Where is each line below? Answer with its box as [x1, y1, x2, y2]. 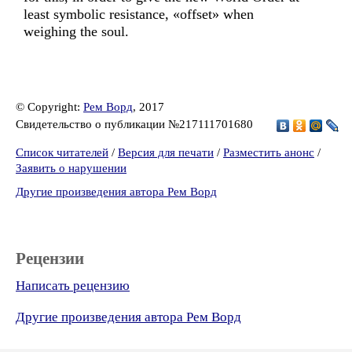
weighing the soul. [24, 24, 129, 39]
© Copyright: [16, 101, 83, 113]
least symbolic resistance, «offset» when [24, 6, 254, 22]
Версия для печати [118, 146, 214, 159]
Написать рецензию [16, 278, 130, 293]
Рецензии [16, 249, 84, 268]
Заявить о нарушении [16, 162, 126, 174]
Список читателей [16, 146, 108, 159]
